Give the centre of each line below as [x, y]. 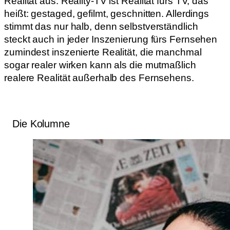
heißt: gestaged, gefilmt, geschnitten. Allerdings [107, 13]
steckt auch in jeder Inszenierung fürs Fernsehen [111, 39]
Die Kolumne [41, 124]
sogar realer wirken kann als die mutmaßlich [100, 65]
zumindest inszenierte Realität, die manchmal [103, 52]
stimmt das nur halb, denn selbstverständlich [101, 26]
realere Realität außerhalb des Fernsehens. [99, 78]
